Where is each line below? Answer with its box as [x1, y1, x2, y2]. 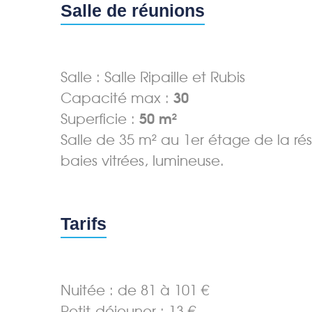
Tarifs [61, 213, 107, 233]
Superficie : [61, 110, 139, 127]
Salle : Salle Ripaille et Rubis [61, 68, 245, 86]
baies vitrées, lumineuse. [61, 152, 224, 169]
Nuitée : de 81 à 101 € [61, 281, 209, 299]
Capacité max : [61, 89, 173, 107]
